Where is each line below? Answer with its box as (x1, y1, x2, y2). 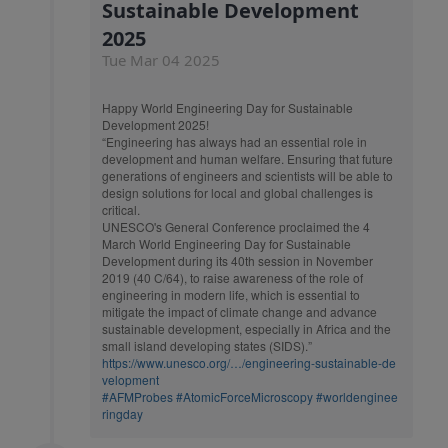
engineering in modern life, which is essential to (102, 286, 360, 303)
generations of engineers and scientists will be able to (102, 167, 393, 184)
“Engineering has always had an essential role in (102, 133, 367, 150)
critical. (102, 201, 140, 218)
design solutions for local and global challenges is (102, 184, 373, 201)
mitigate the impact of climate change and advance (102, 303, 377, 320)
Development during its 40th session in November (102, 252, 373, 269)
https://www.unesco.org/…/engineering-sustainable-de (102, 354, 396, 371)
